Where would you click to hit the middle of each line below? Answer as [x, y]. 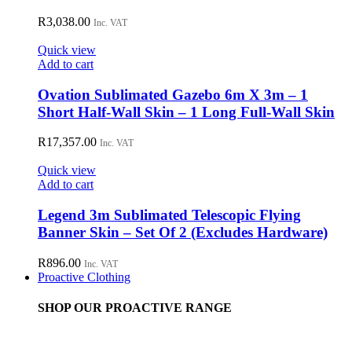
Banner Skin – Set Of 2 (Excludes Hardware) [183, 233]
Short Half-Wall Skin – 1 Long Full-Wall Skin [186, 112]
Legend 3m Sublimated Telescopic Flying [169, 215]
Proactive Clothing [84, 277]
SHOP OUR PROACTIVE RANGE [135, 308]
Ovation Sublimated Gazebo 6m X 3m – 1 [173, 94]
